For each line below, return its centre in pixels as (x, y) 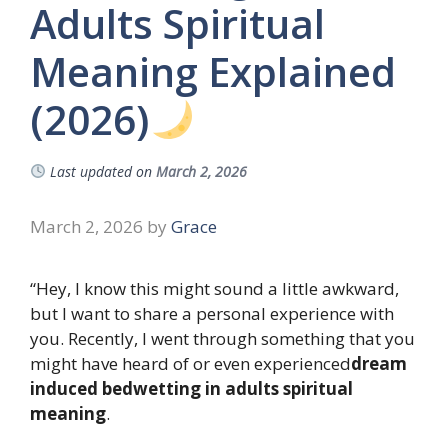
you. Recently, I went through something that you (222, 339)
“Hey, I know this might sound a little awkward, (214, 289)
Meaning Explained (213, 72)
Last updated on (100, 172)
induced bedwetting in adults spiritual (191, 389)
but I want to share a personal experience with (212, 314)
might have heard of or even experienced (190, 364)
